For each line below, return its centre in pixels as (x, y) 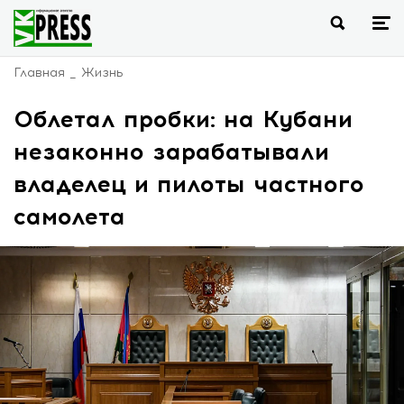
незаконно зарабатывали (171, 151)
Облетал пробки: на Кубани (183, 119)
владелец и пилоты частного (189, 184)
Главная (39, 73)
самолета (69, 216)
